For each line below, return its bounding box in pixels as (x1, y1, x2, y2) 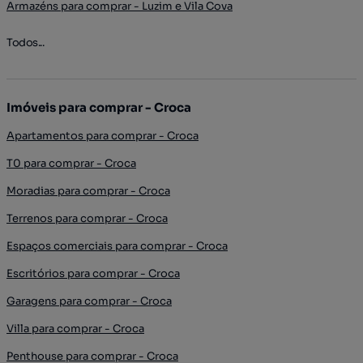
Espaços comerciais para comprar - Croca (6, 238, 228, 253)
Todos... (6, 35, 44, 49)
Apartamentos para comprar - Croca (6, 128, 199, 143)
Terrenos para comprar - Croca (6, 211, 168, 225)
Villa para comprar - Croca (6, 321, 144, 335)
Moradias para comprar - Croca (6, 183, 170, 198)
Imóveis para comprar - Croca (6, 99, 191, 115)
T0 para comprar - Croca (6, 156, 136, 170)
